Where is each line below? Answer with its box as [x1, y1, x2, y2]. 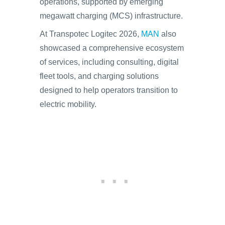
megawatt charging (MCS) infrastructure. [40, 11, 183, 20]
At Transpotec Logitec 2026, [40, 29, 141, 38]
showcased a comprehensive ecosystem [40, 43, 184, 52]
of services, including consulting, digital [40, 57, 179, 66]
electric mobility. [40, 99, 96, 108]
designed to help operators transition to [40, 85, 178, 94]
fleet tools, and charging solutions [40, 71, 159, 80]
